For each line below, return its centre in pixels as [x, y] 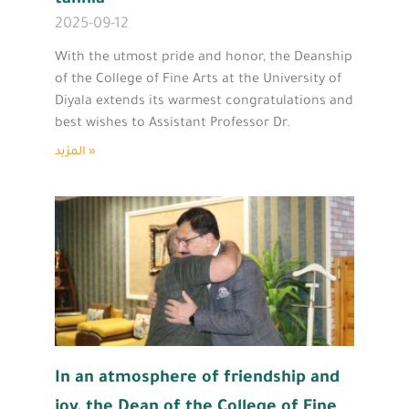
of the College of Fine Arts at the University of [198, 80]
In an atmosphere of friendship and [197, 378]
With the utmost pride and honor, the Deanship [204, 58]
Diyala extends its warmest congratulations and [204, 102]
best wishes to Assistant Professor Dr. [173, 124]
